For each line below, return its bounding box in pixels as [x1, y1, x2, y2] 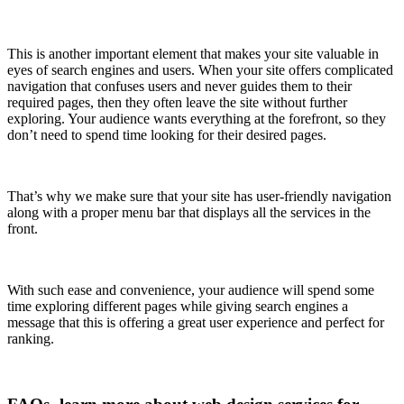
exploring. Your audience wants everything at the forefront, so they [7, 111, 386, 127]
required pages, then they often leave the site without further [7, 95, 347, 111]
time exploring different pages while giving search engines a [7, 298, 348, 315]
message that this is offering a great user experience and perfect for [7, 315, 384, 331]
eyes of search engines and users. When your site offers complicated [7, 62, 393, 78]
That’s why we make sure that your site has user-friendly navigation [7, 188, 391, 205]
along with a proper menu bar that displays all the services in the [7, 205, 371, 221]
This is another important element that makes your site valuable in [7, 46, 379, 62]
